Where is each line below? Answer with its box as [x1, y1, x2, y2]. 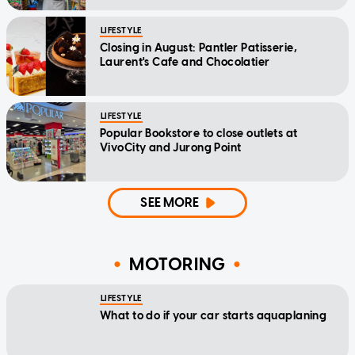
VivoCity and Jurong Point [100, 141, 242, 155]
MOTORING [128, 253, 227, 275]
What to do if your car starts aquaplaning [100, 309, 327, 323]
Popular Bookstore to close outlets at [100, 127, 298, 141]
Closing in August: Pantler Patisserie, [100, 41, 297, 55]
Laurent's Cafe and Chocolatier [100, 55, 270, 70]
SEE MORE [140, 195, 200, 211]
